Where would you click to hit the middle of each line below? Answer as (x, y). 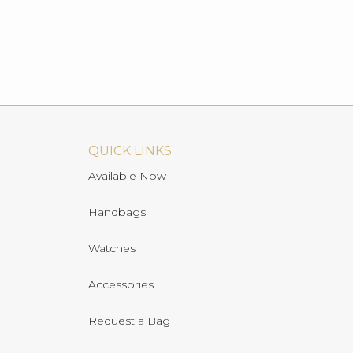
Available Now (127, 175)
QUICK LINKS (130, 150)
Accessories (121, 284)
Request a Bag (129, 320)
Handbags (117, 212)
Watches (111, 248)
